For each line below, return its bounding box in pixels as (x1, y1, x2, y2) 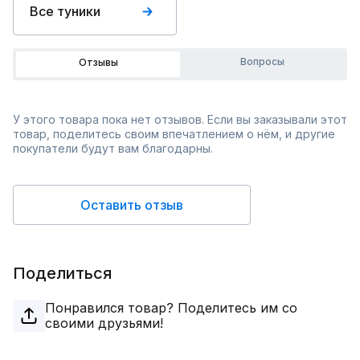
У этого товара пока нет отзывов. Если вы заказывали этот (13, 112, 347, 126)
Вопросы (239, 55, 284, 67)
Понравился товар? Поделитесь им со (45, 300, 297, 316)
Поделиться (13, 264, 112, 283)
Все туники (30, 3, 100, 19)
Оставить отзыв (80, 197, 183, 213)
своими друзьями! (45, 315, 163, 331)
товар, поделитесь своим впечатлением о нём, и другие (13, 127, 335, 141)
